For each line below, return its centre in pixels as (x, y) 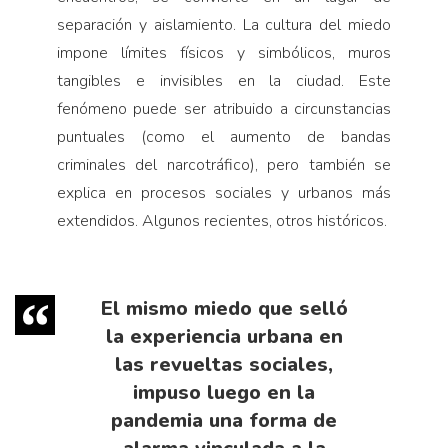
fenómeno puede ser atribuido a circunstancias (224, 108)
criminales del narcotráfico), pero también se (224, 164)
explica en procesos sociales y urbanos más (224, 192)
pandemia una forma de (224, 420)
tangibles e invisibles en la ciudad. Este (224, 80)
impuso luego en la (224, 392)
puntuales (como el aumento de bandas (224, 136)
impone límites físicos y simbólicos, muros (224, 52)
